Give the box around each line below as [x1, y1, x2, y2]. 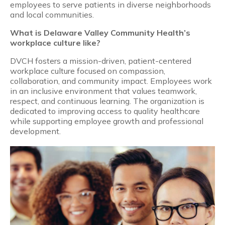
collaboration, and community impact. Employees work [10, 76, 212, 86]
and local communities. [10, 10, 94, 20]
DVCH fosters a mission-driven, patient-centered [10, 56, 191, 66]
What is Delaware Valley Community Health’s [10, 28, 190, 38]
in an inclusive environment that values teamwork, [10, 86, 197, 96]
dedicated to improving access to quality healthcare [10, 106, 200, 117]
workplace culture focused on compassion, [10, 66, 165, 76]
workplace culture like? [10, 38, 100, 48]
